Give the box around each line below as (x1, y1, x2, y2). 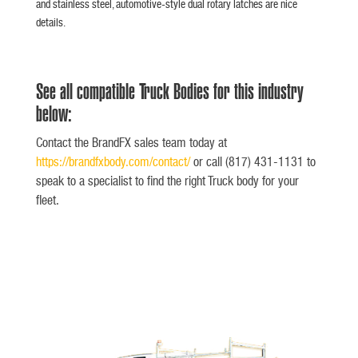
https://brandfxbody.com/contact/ (35, 153, 190, 169)
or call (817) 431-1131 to (189, 153, 316, 169)
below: (35, 101, 72, 125)
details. (35, 15, 66, 29)
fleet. (35, 192, 59, 207)
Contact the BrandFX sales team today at (35, 134, 227, 149)
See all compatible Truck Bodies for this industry (35, 79, 304, 102)
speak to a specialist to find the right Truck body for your (35, 173, 299, 188)
